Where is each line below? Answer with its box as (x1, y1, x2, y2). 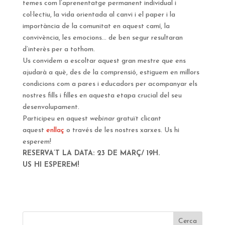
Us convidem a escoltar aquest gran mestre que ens (22, 57, 186, 65)
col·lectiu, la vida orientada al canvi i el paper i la (22, 11, 175, 19)
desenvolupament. (22, 103, 81, 111)
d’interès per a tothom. (22, 45, 99, 53)
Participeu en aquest (22, 115, 90, 123)
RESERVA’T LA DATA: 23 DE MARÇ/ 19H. (22, 149, 160, 157)
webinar (89, 115, 115, 123)
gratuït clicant (114, 115, 161, 123)
